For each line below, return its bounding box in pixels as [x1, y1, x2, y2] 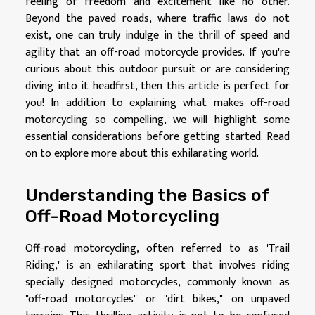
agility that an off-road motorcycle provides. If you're [25, 42, 290, 62]
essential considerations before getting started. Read [25, 127, 290, 146]
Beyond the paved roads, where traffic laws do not [25, 8, 290, 28]
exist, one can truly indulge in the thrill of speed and [25, 25, 290, 45]
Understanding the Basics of [25, 184, 269, 206]
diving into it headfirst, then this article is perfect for [25, 76, 290, 96]
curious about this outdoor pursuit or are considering [25, 59, 290, 79]
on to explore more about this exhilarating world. [25, 143, 259, 163]
